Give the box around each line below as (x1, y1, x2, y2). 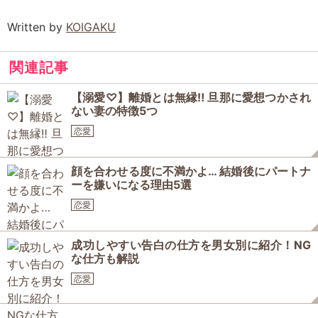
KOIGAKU (66, 20, 116, 34)
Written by (7, 20, 66, 34)
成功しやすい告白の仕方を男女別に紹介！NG (71, 238, 311, 252)
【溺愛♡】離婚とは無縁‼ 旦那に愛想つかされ (71, 90, 311, 104)
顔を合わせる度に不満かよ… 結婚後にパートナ (71, 164, 311, 178)
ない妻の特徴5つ (71, 104, 158, 118)
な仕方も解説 (71, 251, 139, 265)
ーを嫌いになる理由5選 (71, 177, 192, 192)
